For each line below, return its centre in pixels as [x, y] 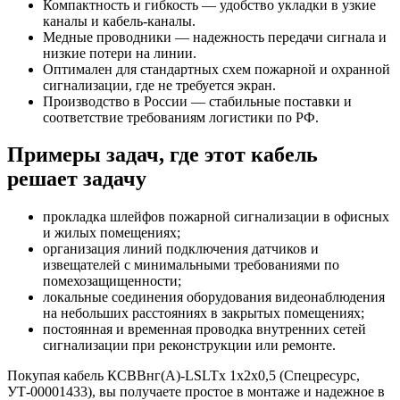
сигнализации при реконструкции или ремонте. [189, 346]
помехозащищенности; [112, 281]
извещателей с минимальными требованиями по [191, 265]
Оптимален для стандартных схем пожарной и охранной [217, 69]
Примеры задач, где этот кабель [162, 155]
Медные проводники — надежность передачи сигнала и [215, 37]
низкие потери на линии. [120, 53]
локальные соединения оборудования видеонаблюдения [214, 297]
